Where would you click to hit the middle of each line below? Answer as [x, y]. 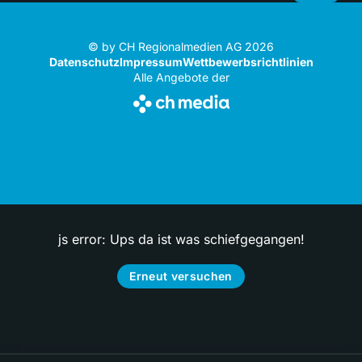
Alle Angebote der [181, 77]
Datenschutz [84, 61]
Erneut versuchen [181, 276]
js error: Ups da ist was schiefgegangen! [181, 239]
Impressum [151, 61]
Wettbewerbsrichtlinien [248, 61]
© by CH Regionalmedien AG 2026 [181, 46]
